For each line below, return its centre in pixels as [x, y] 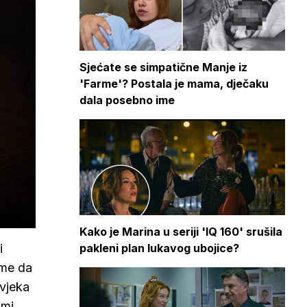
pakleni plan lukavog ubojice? [159, 248]
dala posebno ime [127, 100]
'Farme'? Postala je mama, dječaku [174, 84]
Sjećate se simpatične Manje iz [163, 67]
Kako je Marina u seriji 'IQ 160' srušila [181, 232]
